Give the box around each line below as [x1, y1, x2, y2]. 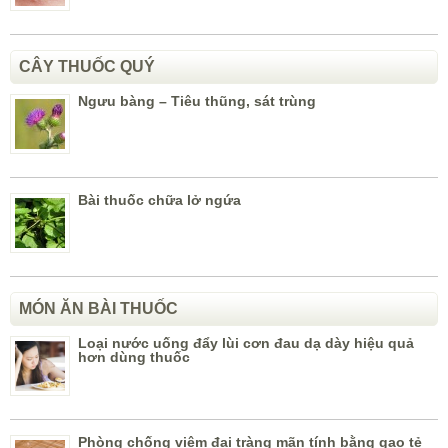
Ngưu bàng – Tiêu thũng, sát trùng [78, 93, 316, 110]
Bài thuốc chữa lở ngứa [78, 192, 241, 209]
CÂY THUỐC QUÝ [19, 58, 155, 76]
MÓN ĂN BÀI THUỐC [19, 300, 178, 318]
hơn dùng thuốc [78, 349, 190, 366]
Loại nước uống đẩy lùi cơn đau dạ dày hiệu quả [78, 335, 414, 352]
